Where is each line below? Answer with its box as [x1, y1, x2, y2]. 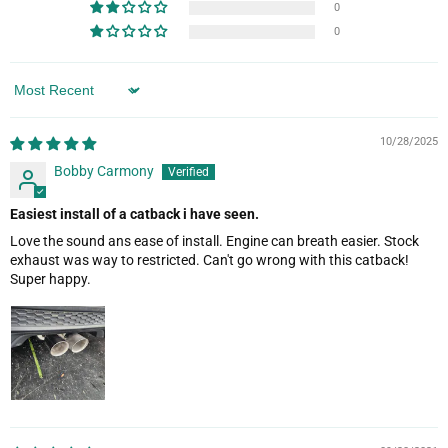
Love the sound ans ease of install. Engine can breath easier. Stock [10, 233, 419, 250]
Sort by [9, 89, 53, 106]
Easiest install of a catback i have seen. [10, 206, 259, 223]
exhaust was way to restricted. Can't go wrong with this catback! [10, 252, 409, 269]
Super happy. [10, 271, 91, 288]
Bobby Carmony [54, 163, 154, 180]
